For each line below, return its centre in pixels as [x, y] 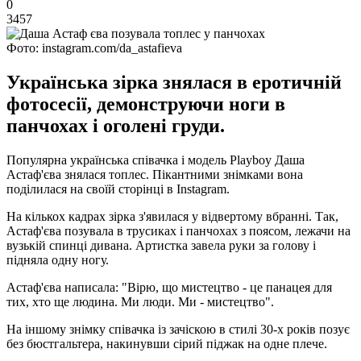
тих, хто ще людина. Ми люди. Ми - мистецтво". [140, 301]
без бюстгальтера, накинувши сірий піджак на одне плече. [167, 343]
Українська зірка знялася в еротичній [174, 82]
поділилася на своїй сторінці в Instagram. [118, 189]
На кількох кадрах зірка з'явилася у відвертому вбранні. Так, [172, 216]
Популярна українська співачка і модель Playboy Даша [156, 160]
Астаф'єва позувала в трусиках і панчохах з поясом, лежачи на [178, 230]
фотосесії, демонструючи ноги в [146, 104]
